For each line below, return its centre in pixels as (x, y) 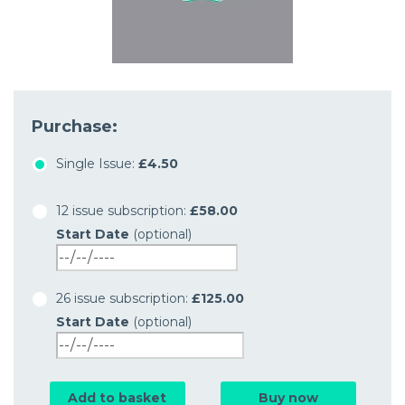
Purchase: (75, 126)
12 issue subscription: (123, 210)
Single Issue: (97, 163)
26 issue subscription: (124, 298)
